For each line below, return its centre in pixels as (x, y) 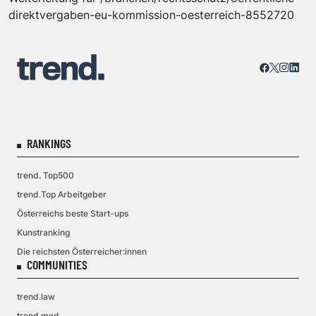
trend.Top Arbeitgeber (62, 195)
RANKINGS (49, 144)
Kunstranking (43, 233)
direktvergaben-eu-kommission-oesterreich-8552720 (151, 15)
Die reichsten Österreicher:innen (82, 252)
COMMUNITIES (57, 265)
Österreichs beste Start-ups (73, 214)
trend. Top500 (45, 176)
